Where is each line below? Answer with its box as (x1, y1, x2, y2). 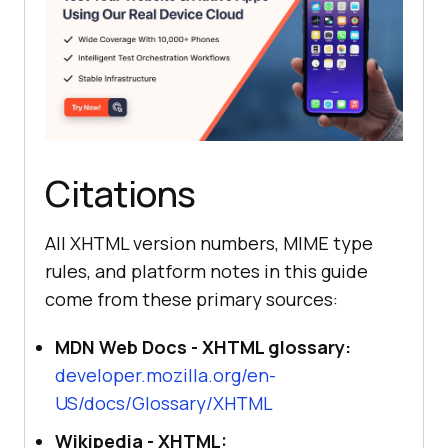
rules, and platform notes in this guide (45, 258, 368, 283)
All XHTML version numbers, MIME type (45, 230, 373, 255)
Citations (45, 168, 196, 218)
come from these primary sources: (45, 286, 338, 311)
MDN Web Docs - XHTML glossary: (55, 334, 351, 359)
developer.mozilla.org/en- (55, 362, 276, 387)
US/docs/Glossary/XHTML (55, 390, 273, 415)
